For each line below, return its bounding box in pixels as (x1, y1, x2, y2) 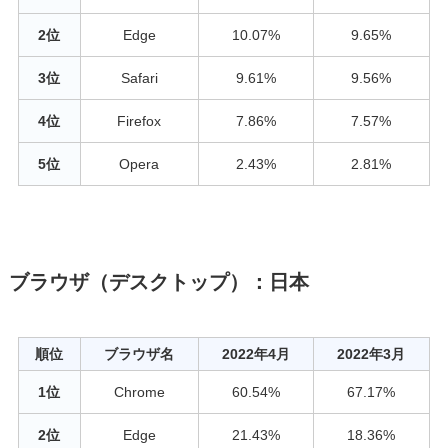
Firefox (117, 112, 162, 129)
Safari (120, 69, 158, 86)
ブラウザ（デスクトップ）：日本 (8, 270, 309, 293)
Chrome (113, 383, 165, 400)
